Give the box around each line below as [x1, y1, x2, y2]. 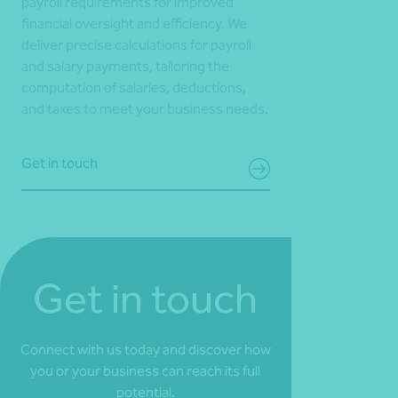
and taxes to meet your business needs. [21, 99, 268, 117]
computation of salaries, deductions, [21, 78, 246, 96]
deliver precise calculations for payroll [21, 36, 251, 53]
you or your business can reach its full [30, 362, 261, 379]
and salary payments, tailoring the [21, 57, 229, 75]
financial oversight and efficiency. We [21, 14, 247, 32]
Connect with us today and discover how [20, 340, 271, 358]
